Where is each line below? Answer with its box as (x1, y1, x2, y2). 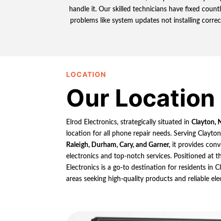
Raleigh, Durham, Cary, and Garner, (66, 141, 171, 148)
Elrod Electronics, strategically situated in (66, 118, 192, 126)
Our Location (66, 83, 216, 112)
